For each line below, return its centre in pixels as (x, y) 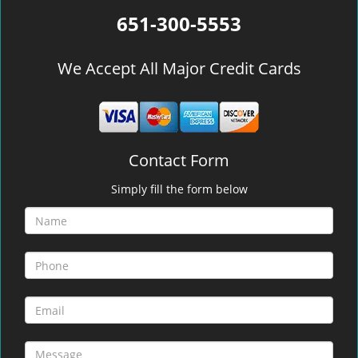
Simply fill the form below (179, 189)
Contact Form (179, 160)
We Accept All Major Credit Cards (179, 68)
